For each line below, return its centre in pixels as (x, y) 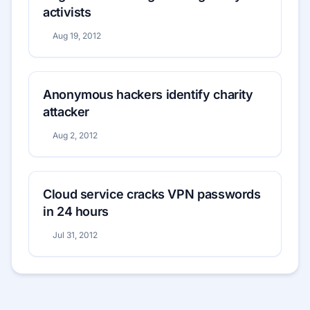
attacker (66, 112)
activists (67, 12)
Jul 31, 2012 (75, 235)
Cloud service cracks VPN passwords (152, 194)
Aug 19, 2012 (76, 36)
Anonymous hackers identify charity (148, 95)
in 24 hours (76, 212)
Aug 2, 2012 (75, 136)
